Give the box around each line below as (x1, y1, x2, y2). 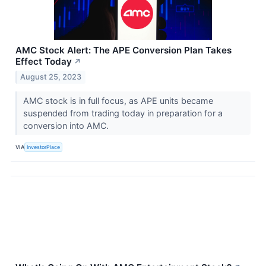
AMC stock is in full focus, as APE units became (23, 96, 213, 106)
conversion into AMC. (23, 121, 111, 131)
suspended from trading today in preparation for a (23, 108, 223, 119)
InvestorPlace (27, 143, 61, 150)
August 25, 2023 (20, 72, 82, 82)
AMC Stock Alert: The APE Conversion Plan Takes (15, 45, 232, 56)
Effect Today (15, 56, 72, 68)
